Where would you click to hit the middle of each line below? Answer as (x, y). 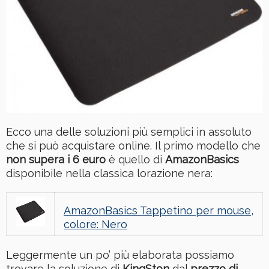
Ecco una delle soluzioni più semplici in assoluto (129, 131)
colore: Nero (95, 224)
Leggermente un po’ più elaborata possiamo (120, 255)
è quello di (135, 159)
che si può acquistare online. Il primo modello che (133, 145)
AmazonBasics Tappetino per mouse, (159, 210)
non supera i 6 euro (56, 159)
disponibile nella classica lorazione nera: (109, 173)
